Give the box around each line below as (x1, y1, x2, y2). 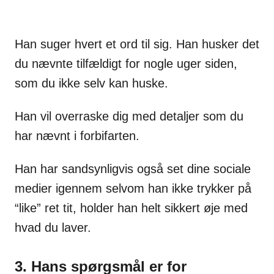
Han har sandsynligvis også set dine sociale (15, 161, 251, 176)
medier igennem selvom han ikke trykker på (15, 181, 251, 195)
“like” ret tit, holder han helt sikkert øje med (15, 201, 248, 215)
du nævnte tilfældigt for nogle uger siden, (15, 56, 237, 70)
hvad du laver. (15, 220, 91, 234)
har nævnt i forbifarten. (15, 128, 139, 143)
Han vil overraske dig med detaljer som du (15, 109, 243, 123)
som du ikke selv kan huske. (15, 76, 168, 90)
